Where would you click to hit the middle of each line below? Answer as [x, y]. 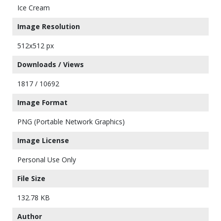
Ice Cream [34, 8]
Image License [43, 140]
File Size [31, 178]
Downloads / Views [51, 64]
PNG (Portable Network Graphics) [71, 122]
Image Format [42, 102]
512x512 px [36, 46]
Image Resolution [49, 26]
